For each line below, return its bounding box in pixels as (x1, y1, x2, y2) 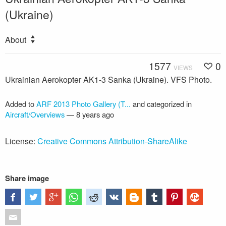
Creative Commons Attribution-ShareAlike (37, 135, 187, 147)
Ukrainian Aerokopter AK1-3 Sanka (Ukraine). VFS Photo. (5, 73, 212, 85)
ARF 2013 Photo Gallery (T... (36, 98, 131, 109)
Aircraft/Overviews (5, 108, 65, 120)
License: (5, 135, 37, 147)
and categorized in (131, 98, 192, 109)
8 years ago (76, 108, 114, 120)
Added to (5, 98, 36, 109)
